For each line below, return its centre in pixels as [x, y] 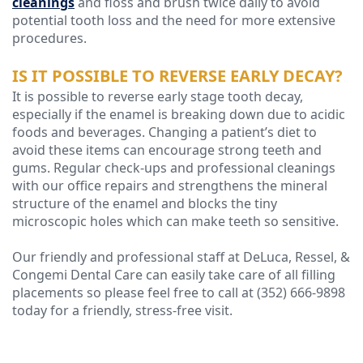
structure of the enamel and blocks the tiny [145, 204]
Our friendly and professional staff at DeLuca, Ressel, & [181, 257]
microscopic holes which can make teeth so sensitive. [175, 222]
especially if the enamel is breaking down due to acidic [179, 115]
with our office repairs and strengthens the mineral [170, 186]
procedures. [49, 38]
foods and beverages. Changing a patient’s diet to [164, 132]
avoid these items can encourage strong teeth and [167, 150]
